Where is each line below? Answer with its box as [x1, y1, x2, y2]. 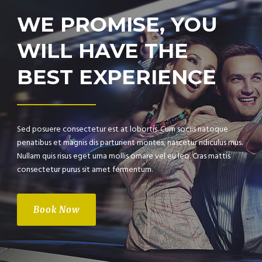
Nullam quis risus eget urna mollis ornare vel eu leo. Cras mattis [17, 150, 230, 164]
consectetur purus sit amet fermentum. [17, 163, 153, 177]
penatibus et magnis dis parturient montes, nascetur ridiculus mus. [17, 136, 243, 150]
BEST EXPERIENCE [17, 64, 216, 90]
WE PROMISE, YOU [17, 12, 218, 37]
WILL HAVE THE [17, 38, 188, 64]
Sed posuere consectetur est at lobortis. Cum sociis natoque [17, 123, 228, 137]
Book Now [33, 204, 80, 216]
